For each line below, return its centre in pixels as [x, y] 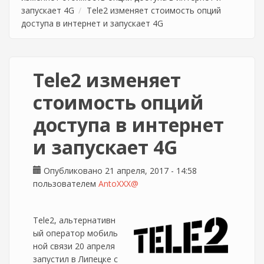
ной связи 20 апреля [74, 246]
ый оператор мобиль [75, 233]
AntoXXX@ [118, 184]
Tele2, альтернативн [74, 220]
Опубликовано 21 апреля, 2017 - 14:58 [119, 171]
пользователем [66, 184]
